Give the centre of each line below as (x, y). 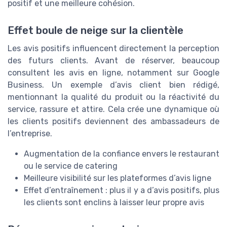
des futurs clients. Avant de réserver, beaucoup (113, 60)
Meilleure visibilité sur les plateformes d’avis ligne (118, 178)
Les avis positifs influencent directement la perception (113, 48)
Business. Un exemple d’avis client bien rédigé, (113, 85)
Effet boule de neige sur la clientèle (96, 30)
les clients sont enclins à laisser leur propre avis (114, 202)
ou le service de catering (71, 166)
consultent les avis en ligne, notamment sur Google (113, 72)
